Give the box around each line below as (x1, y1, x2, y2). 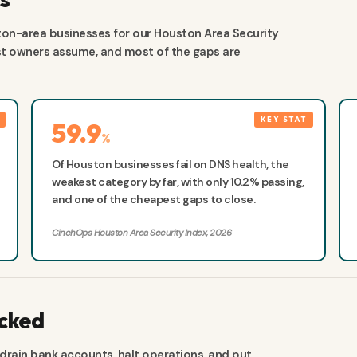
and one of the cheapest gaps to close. (52, 192, 256, 207)
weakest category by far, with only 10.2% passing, (52, 175, 304, 190)
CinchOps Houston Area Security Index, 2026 (52, 227, 232, 240)
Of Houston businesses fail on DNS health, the (52, 157, 289, 172)
